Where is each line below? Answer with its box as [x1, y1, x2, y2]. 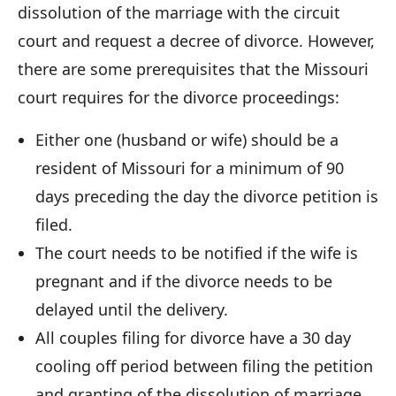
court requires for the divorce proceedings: [18, 86, 339, 108]
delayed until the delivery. [35, 298, 228, 320]
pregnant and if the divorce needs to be [35, 270, 332, 292]
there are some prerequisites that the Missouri [18, 57, 369, 80]
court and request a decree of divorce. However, [18, 29, 375, 51]
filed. [35, 213, 72, 235]
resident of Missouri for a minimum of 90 [35, 156, 344, 179]
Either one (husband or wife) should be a [35, 128, 339, 150]
